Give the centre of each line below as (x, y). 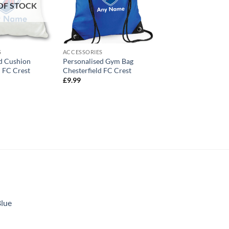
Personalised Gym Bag (98, 61)
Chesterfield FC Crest (97, 70)
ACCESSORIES (83, 52)
